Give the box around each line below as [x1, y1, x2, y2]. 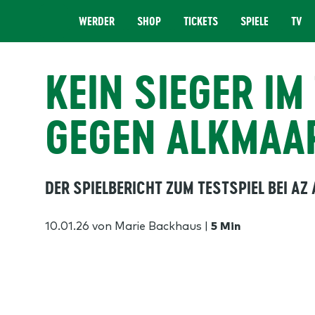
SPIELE [240, 13, 269, 29]
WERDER [79, 13, 115, 29]
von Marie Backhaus [89, 217, 202, 233]
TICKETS [184, 13, 218, 29]
